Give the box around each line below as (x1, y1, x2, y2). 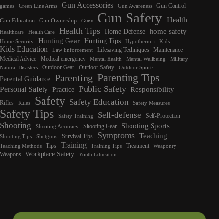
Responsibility (131, 86, 174, 94)
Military (170, 56, 188, 62)
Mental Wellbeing (126, 56, 166, 62)
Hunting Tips (84, 37, 121, 45)
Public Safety (79, 84, 126, 94)
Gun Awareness (118, 3, 152, 9)
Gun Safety (97, 10, 162, 26)
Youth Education (79, 152, 117, 158)
